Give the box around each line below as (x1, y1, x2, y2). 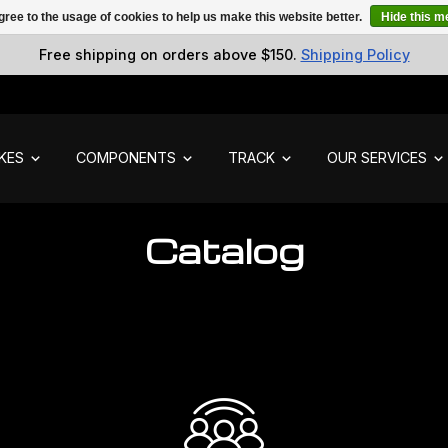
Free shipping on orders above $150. (38, 46, 301, 63)
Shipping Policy (300, 46, 410, 63)
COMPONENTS (76, 149, 177, 167)
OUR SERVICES (327, 149, 428, 167)
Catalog (144, 226, 304, 273)
